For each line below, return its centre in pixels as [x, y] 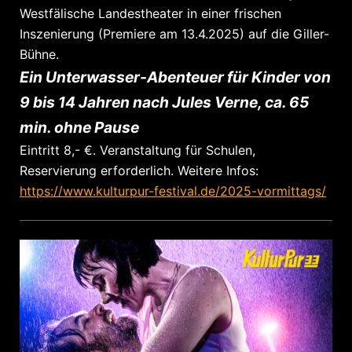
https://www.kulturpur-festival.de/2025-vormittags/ [173, 191]
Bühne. [39, 54]
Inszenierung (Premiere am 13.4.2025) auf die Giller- [174, 33]
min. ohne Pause [79, 127]
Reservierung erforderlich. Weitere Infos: [139, 170]
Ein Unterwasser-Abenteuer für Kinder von [175, 77]
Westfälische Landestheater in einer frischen [150, 13]
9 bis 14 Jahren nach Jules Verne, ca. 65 [164, 102]
